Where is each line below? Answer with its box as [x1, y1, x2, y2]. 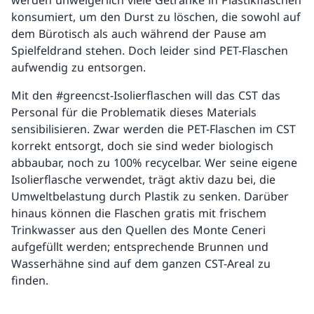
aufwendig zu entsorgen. [11, 60, 146, 76]
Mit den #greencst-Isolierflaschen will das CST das [11, 88, 280, 104]
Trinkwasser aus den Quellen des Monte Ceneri [11, 222, 266, 238]
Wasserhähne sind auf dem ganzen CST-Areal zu [11, 256, 271, 272]
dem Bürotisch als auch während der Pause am [11, 26, 266, 42]
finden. [11, 273, 48, 289]
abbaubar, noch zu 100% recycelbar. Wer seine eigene [11, 155, 297, 171]
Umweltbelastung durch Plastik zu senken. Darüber [11, 189, 289, 205]
